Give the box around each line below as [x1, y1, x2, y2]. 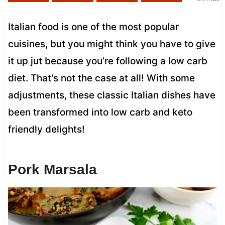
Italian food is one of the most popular [8, 21, 179, 33]
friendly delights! [8, 123, 85, 135]
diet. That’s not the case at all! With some [8, 72, 195, 84]
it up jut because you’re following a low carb [8, 55, 207, 67]
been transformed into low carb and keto [8, 106, 192, 118]
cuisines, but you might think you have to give [8, 38, 215, 50]
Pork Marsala [8, 161, 97, 177]
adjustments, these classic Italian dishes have [8, 89, 215, 101]
